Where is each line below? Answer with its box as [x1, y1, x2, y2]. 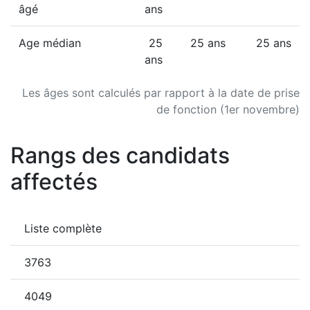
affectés [10, 168, 98, 195]
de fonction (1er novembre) [156, 102, 300, 116]
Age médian [19, 36, 81, 50]
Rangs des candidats [10, 142, 230, 169]
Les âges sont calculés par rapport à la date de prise [22, 86, 300, 100]
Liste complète [24, 221, 102, 235]
